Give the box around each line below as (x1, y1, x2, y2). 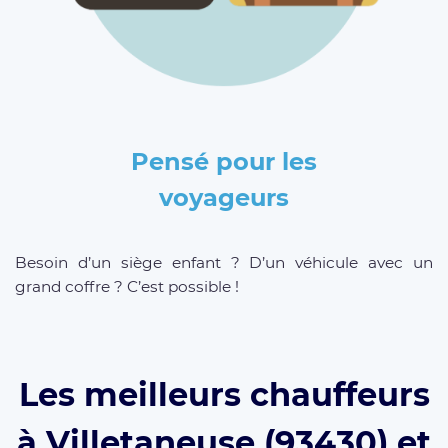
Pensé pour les (131, 147, 317, 177)
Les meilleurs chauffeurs (18, 374, 430, 414)
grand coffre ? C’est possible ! (15, 277, 239, 297)
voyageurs (159, 183, 289, 213)
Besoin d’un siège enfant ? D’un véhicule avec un (15, 253, 433, 273)
